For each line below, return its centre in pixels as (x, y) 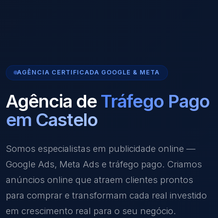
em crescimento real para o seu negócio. (91, 210)
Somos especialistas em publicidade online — (101, 148)
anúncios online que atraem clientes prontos (100, 179)
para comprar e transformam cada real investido (106, 195)
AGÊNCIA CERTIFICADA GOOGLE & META (88, 73)
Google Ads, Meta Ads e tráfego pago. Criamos (104, 164)
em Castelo (52, 119)
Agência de (53, 101)
